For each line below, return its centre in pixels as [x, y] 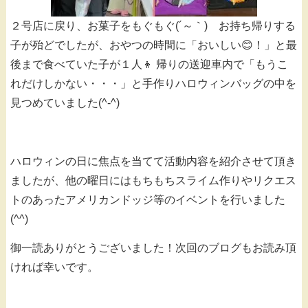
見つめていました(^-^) [65, 103]
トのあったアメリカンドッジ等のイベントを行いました [148, 199]
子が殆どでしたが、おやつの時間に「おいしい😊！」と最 [154, 45]
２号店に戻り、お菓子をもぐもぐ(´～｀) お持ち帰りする [153, 26]
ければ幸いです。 [54, 267]
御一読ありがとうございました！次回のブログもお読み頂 [153, 248]
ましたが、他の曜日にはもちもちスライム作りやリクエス [153, 180]
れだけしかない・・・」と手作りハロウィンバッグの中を [153, 84]
